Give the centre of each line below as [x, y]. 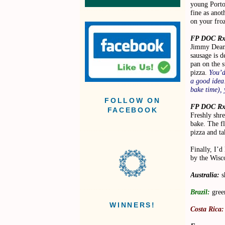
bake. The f [207, 123]
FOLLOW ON [133, 101]
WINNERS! [133, 205]
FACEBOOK [133, 110]
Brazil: [200, 192]
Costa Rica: [207, 209]
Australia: [205, 175]
